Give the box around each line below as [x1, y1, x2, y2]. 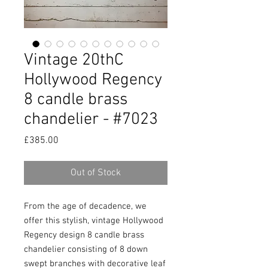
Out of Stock [71, 167, 121, 179]
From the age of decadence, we [24, 201, 147, 212]
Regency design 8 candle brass [24, 230, 144, 240]
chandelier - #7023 [24, 109, 158, 130]
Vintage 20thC [24, 50, 124, 71]
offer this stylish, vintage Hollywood [24, 215, 163, 226]
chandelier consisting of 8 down [24, 244, 148, 255]
